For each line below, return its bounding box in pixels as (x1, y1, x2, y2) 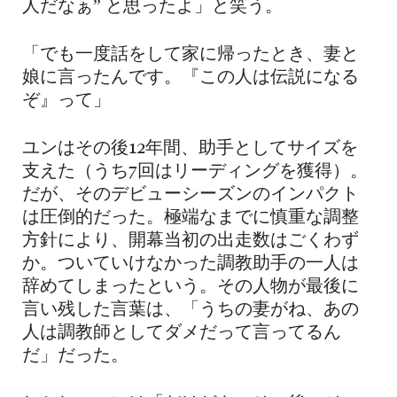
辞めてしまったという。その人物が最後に (22, 278, 359, 297)
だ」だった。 (22, 347, 128, 366)
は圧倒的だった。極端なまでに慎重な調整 (22, 209, 359, 228)
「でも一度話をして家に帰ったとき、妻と (22, 46, 359, 65)
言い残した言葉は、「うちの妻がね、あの (22, 301, 359, 320)
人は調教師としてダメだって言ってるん (22, 324, 341, 343)
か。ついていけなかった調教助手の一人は (22, 255, 359, 274)
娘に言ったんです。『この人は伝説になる (22, 69, 359, 88)
